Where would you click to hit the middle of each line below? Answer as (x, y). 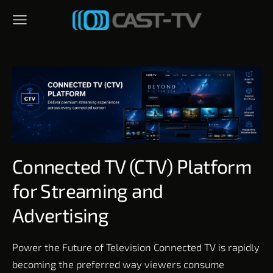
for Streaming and (88, 190)
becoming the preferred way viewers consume (118, 264)
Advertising (62, 214)
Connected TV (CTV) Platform (132, 166)
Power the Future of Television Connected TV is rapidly (136, 247)
